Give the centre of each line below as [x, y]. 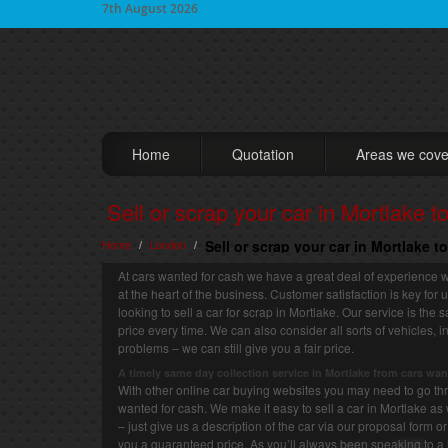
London [168, 244]
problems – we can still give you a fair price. [236, 347]
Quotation [263, 154]
